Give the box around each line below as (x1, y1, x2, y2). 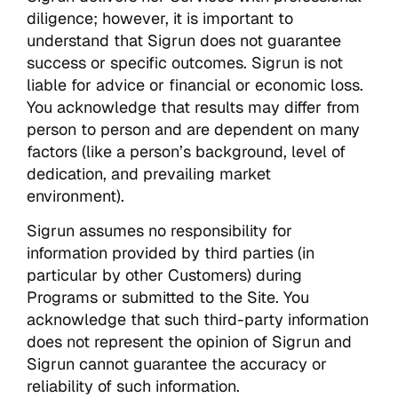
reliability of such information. (27, 375, 240, 396)
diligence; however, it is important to (27, 7, 293, 28)
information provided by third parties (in (27, 242, 314, 263)
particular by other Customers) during (27, 264, 302, 285)
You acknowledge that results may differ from (27, 96, 360, 117)
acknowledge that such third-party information (27, 308, 369, 330)
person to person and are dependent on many (27, 118, 360, 139)
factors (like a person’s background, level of (27, 140, 346, 162)
